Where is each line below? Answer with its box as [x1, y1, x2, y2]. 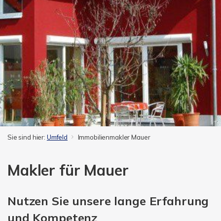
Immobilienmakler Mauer [77, 133, 150, 141]
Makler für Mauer [7, 161, 129, 180]
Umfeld [46, 133, 68, 141]
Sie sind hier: [7, 133, 47, 141]
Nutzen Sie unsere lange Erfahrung [7, 193, 209, 208]
